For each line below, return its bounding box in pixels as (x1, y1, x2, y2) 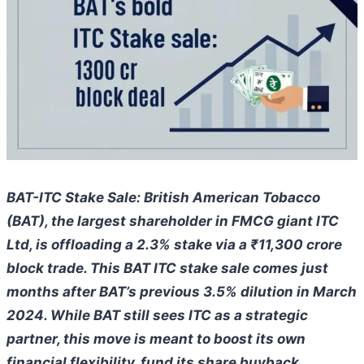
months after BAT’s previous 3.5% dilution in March (6, 284, 357, 301)
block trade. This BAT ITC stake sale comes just (6, 260, 328, 277)
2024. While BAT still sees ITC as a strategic (6, 307, 308, 324)
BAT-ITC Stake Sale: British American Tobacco (6, 189, 320, 206)
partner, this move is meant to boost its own (6, 331, 305, 348)
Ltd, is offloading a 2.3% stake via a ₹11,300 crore (6, 236, 342, 253)
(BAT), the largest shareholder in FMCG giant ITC (6, 213, 339, 230)
